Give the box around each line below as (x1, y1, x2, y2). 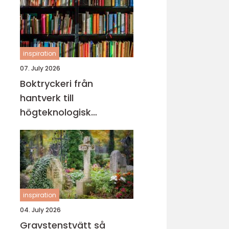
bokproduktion (20, 120, 88, 133)
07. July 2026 (20, 64, 60, 73)
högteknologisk (20, 106, 91, 119)
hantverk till (20, 91, 74, 104)
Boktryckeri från (20, 77, 74, 90)
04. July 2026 (20, 205, 61, 214)
